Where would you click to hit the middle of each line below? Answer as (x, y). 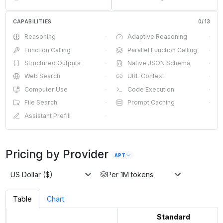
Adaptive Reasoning (157, 37)
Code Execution (151, 89)
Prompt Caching (151, 103)
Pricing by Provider (57, 154)
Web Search (42, 76)
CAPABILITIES (32, 21)
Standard (173, 217)
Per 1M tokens (130, 174)
